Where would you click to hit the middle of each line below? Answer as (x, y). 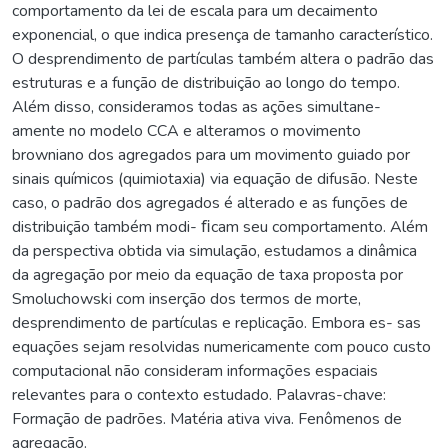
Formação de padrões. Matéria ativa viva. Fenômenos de (207, 418)
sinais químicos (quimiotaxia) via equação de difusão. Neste (215, 178)
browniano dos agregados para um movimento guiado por (211, 154)
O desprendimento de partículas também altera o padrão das (223, 58)
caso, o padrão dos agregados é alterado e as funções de (210, 202)
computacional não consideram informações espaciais (195, 370)
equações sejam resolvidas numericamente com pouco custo (221, 346)
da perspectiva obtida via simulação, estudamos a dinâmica (214, 250)
